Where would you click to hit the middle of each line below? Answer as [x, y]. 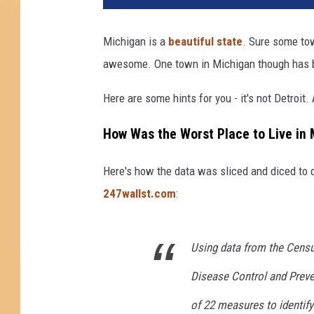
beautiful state [205, 42]
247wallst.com [139, 193]
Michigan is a [136, 42]
